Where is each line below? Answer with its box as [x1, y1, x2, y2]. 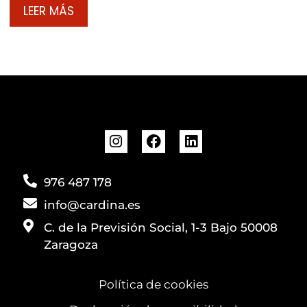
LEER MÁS [23, 2, 74, 19]
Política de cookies [99, 277, 208, 291]
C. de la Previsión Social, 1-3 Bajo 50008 [44, 220, 278, 234]
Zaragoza [44, 237, 98, 251]
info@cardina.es [44, 197, 140, 212]
